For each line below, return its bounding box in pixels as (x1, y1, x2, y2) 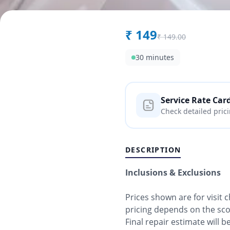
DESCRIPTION (125, 145, 181, 155)
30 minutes (136, 52, 174, 62)
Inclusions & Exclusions (125, 167, 221, 178)
